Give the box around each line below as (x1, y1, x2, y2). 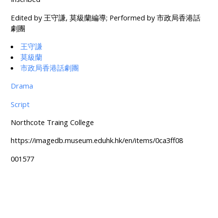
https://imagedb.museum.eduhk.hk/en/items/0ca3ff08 (10, 135, 183, 145)
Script (10, 99, 30, 109)
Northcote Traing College (10, 117, 94, 127)
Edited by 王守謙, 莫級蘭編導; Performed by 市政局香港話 (10, 12, 200, 22)
